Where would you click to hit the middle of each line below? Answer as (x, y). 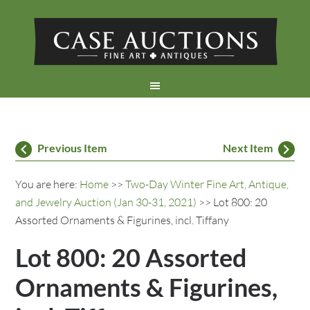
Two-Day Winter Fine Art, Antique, (207, 184)
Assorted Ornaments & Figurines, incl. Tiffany (122, 220)
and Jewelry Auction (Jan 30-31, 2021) (106, 202)
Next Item (247, 148)
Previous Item (72, 148)
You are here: (48, 184)
